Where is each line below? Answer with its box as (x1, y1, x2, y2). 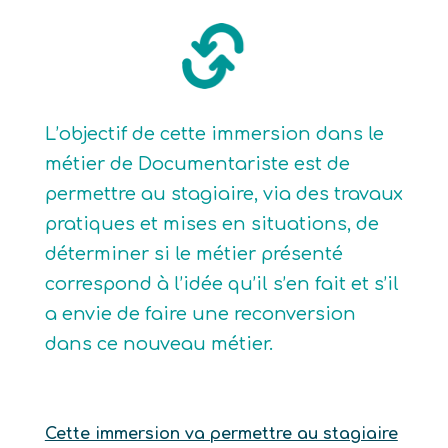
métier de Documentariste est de (44, 154, 350, 174)
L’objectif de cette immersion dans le (44, 124, 384, 144)
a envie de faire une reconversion (44, 304, 356, 324)
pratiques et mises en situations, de (44, 214, 379, 234)
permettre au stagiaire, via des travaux (44, 184, 403, 204)
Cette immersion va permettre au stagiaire (44, 425, 398, 443)
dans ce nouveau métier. (44, 334, 273, 354)
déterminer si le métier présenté (44, 244, 343, 264)
